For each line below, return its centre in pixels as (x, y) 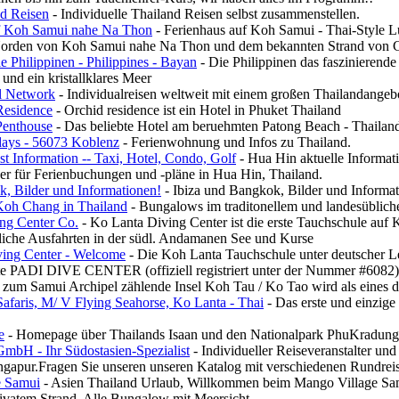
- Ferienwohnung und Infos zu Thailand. (235, 142)
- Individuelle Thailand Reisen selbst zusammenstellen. (204, 14)
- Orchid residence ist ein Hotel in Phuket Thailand (197, 110)
